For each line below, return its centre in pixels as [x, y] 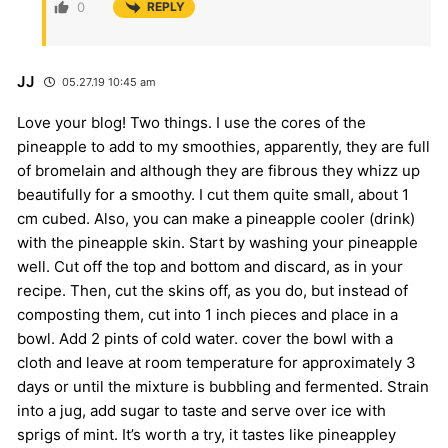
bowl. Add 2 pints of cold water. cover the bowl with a [205, 338]
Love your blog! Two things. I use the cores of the [191, 122]
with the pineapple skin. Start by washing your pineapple [217, 242]
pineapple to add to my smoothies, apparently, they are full [223, 146]
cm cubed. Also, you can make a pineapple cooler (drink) [216, 218]
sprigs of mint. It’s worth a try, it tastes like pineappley [206, 434]
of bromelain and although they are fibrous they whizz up [218, 170]
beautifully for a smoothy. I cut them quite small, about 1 [213, 194]
